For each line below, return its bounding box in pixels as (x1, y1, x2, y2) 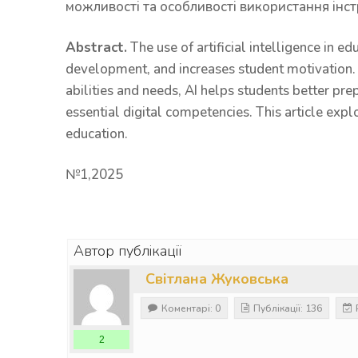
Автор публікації (74, 241, 181, 261)
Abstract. (66, 38, 127, 57)
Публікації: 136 (253, 302, 322, 315)
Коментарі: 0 (161, 302, 221, 315)
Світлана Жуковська (145, 269, 288, 288)
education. (66, 124, 128, 143)
